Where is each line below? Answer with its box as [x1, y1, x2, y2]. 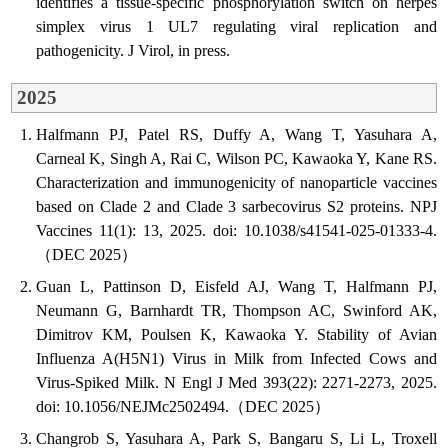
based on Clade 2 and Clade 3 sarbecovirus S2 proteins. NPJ [36, 198, 437, 216]
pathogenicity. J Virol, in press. [36, 42, 231, 60]
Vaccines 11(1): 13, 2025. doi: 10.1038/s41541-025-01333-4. [36, 222, 437, 240]
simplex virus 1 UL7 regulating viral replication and [36, 18, 437, 36]
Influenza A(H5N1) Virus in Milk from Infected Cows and [36, 350, 437, 368]
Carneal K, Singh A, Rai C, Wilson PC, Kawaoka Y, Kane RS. [36, 150, 437, 168]
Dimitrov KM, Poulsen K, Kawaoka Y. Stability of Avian [36, 326, 437, 344]
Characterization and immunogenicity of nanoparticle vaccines [36, 174, 437, 192]
